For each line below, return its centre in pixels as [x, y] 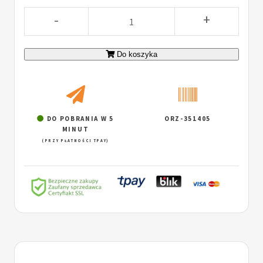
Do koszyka [137, 55]
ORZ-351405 [188, 118]
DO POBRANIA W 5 [79, 118]
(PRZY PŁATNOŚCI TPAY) [75, 140]
